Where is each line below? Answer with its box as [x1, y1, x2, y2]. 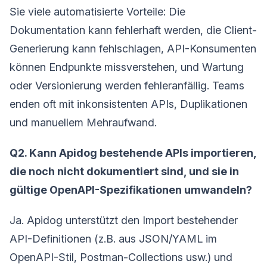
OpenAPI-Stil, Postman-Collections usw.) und [10, 250, 232, 263]
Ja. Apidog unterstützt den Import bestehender [10, 213, 238, 226]
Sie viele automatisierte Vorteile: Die [10, 5, 185, 18]
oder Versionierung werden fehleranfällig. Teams [10, 79, 244, 92]
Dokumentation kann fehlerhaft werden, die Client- [10, 23, 257, 36]
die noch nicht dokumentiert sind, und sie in [10, 164, 239, 178]
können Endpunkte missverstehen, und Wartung [10, 60, 244, 73]
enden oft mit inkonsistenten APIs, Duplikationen [10, 97, 247, 110]
